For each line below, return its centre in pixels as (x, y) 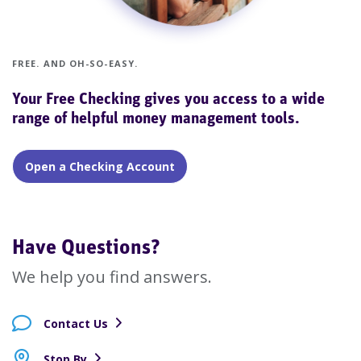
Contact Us (76, 323)
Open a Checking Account (100, 166)
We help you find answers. (112, 277)
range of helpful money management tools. (156, 119)
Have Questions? (86, 249)
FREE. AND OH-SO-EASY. (75, 63)
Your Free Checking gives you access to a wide (168, 100)
